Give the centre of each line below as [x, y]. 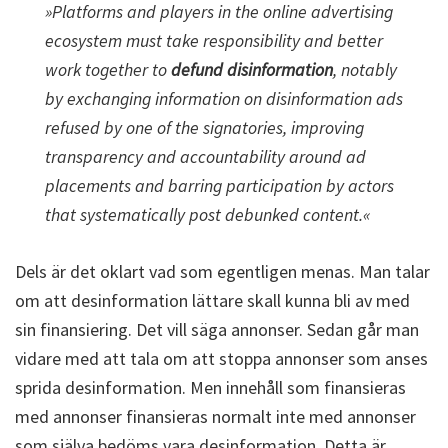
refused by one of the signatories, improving [204, 127]
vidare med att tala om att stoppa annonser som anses [221, 358]
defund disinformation [250, 69]
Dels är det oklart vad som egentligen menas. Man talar [222, 271]
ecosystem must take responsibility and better [214, 40]
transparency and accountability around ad [205, 156]
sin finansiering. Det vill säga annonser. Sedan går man [217, 329]
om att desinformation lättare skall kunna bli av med [212, 300]
